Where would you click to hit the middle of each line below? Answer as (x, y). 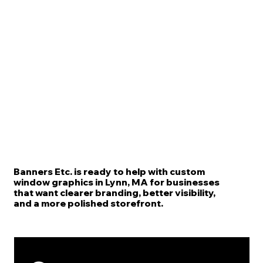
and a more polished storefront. (88, 203)
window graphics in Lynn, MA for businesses (116, 182)
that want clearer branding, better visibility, (114, 193)
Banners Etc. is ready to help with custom (109, 172)
